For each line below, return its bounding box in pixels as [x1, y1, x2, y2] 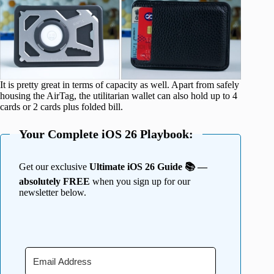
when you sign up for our [90, 176, 190, 187]
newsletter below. [19, 187, 86, 198]
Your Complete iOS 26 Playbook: [19, 127, 193, 141]
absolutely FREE [19, 176, 90, 187]
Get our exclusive [19, 161, 89, 172]
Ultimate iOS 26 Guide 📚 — [89, 161, 207, 172]
